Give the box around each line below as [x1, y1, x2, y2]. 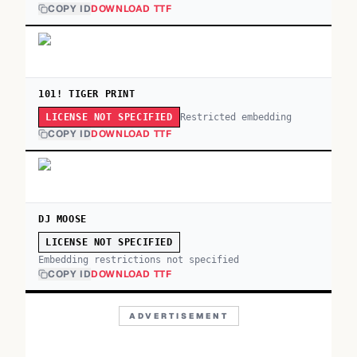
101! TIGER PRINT [38, 88, 135, 100]
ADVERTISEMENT [128, 311, 229, 321]
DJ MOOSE [38, 214, 87, 225]
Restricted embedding [179, 111, 292, 123]
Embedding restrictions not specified [38, 254, 239, 265]
